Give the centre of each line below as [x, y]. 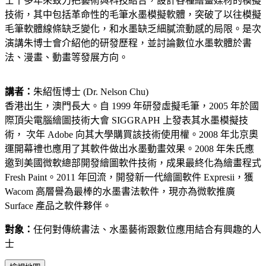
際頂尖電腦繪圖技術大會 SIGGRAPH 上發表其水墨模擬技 [126, 120]
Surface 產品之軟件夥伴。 [58, 205]
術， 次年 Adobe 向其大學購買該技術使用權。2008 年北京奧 [132, 134]
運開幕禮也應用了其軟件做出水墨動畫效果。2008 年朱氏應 [129, 148]
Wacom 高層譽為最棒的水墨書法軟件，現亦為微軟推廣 [120, 191]
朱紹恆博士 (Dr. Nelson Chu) [91, 91]
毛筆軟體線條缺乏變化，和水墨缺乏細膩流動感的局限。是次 [133, 28]
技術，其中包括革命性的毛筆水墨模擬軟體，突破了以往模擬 [133, 14]
